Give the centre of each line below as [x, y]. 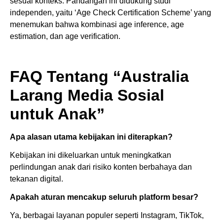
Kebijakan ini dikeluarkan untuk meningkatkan [91, 155]
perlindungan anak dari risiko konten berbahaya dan [101, 167]
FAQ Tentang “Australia [99, 76]
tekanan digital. [37, 179]
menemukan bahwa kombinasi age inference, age [97, 24]
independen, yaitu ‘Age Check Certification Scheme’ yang [110, 12]
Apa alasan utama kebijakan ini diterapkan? [91, 137]
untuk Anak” [57, 114]
